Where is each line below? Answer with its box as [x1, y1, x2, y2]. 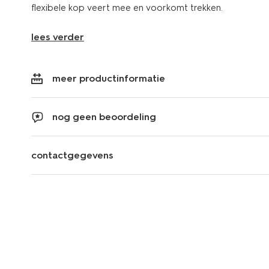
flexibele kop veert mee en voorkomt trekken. [31, 2, 223, 13]
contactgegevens [31, 149, 113, 161]
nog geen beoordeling [52, 110, 156, 122]
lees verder [31, 31, 84, 43]
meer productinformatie [52, 72, 165, 84]
